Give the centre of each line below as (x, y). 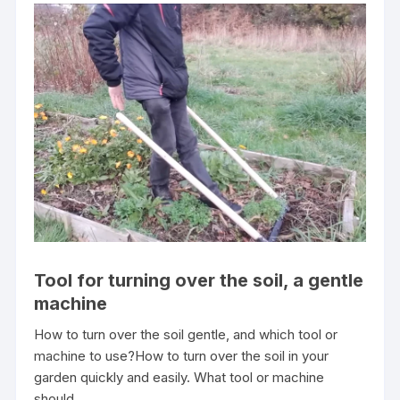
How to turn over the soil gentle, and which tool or (186, 334)
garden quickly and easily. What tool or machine (179, 377)
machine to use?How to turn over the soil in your (182, 355)
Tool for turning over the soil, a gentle (199, 280)
